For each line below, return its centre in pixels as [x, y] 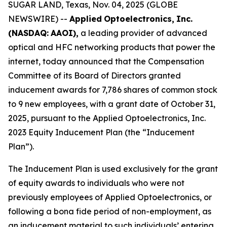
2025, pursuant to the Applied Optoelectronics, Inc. [107, 118]
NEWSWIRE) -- [39, 19]
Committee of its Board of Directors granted [94, 75]
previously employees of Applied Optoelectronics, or [110, 197]
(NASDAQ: [28, 33]
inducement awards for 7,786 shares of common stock [113, 90]
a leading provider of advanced [143, 33]
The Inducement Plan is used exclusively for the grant [113, 169]
